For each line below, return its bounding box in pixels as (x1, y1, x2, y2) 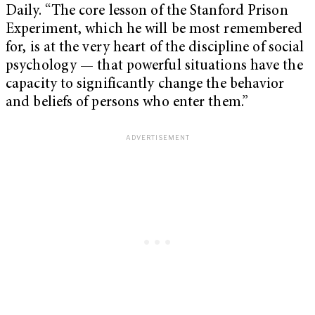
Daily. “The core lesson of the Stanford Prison (6, 4, 288, 19)
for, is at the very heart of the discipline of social (6, 40, 304, 56)
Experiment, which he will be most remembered (6, 22, 303, 37)
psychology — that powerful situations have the (6, 58, 303, 74)
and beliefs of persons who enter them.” (6, 95, 248, 110)
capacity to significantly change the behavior (6, 77, 285, 92)
